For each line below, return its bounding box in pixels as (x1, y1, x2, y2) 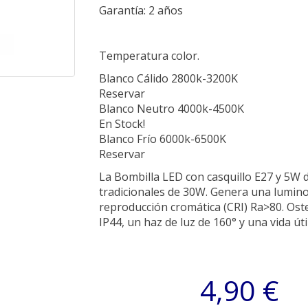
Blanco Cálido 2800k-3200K (99, 71, 238, 86)
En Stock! (99, 116, 145, 131)
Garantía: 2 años (99, 3, 183, 18)
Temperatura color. (99, 48, 199, 63)
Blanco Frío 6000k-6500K (99, 131, 226, 146)
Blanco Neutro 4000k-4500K (99, 101, 244, 116)
